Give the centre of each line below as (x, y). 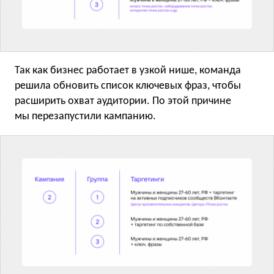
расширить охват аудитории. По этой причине (123, 102)
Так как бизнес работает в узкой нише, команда (128, 71)
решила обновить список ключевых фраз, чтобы (128, 86)
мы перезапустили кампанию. (85, 117)
